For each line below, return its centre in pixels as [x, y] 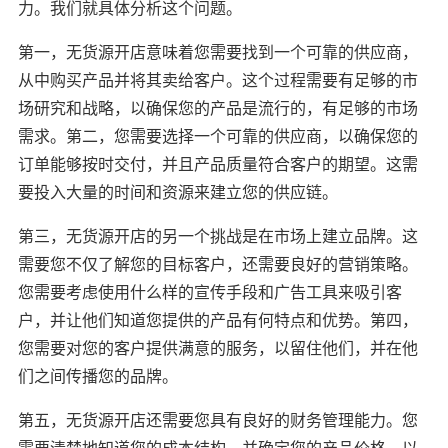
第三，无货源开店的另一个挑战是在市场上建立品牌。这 [217, 235]
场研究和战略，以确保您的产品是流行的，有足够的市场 [217, 107]
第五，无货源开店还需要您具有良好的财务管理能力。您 [217, 419]
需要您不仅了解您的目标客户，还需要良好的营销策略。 [217, 263]
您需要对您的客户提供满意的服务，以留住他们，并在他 [217, 347]
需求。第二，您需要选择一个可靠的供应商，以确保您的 [217, 135]
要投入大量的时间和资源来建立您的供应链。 [177, 191]
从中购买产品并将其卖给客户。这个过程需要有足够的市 [217, 79]
